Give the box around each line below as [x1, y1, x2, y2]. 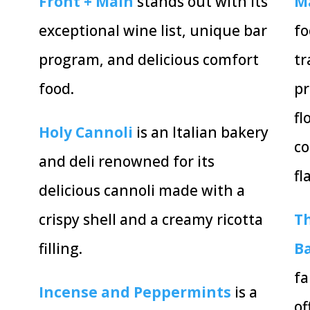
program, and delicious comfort [38, 50, 259, 70]
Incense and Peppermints [38, 282, 231, 302]
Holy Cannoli [38, 122, 133, 143]
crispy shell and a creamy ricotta [38, 210, 263, 230]
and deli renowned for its [38, 152, 215, 172]
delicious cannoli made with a [38, 181, 245, 201]
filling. [38, 239, 93, 259]
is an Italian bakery [136, 122, 268, 143]
